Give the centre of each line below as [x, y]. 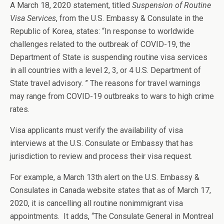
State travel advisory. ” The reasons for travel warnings [105, 83]
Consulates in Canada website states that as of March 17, [110, 190]
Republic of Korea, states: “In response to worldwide [102, 31]
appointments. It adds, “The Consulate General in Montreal [112, 216]
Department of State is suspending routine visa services [109, 57]
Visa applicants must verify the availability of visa [96, 130]
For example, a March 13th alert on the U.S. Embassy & [105, 177]
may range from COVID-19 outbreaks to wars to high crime [112, 96]
